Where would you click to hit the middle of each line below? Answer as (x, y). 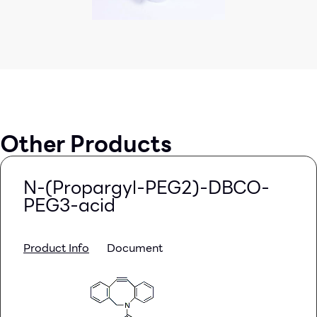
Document (135, 248)
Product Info (56, 248)
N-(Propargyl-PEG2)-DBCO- (146, 187)
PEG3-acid (69, 205)
